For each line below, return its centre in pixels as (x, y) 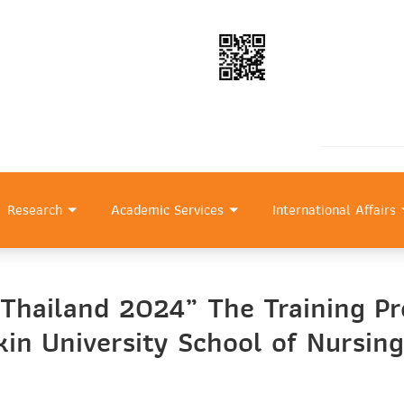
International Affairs (335, 210)
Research (34, 210)
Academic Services (167, 210)
